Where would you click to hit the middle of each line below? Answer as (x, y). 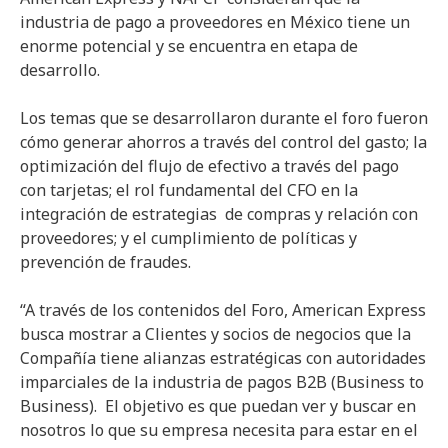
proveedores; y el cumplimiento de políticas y (188, 237)
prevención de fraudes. (105, 261)
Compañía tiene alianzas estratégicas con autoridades (223, 357)
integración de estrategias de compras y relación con (219, 213)
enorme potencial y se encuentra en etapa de (189, 45)
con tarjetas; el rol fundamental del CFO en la (189, 189)
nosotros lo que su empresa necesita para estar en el (219, 429)
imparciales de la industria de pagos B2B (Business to (222, 381)
